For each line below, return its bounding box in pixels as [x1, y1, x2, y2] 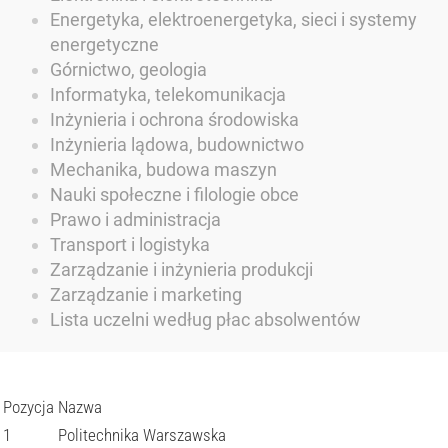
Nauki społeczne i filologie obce [50, 184, 299, 205]
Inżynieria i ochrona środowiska [50, 109, 299, 130]
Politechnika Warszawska [58, 425, 226, 445]
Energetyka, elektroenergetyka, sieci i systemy [50, 9, 417, 30]
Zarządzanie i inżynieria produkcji [50, 259, 313, 280]
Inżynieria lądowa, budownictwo [50, 134, 304, 155]
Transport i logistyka [50, 234, 210, 255]
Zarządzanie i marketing [50, 284, 242, 305]
